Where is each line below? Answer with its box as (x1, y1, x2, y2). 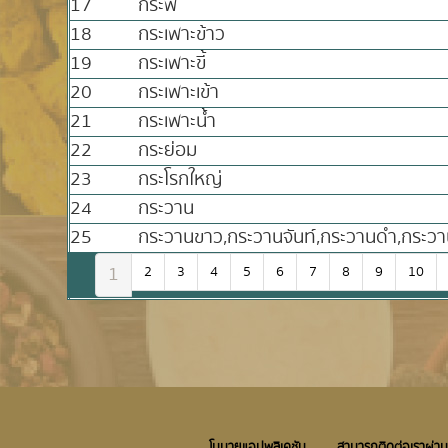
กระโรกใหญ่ (138, 166, 223, 193)
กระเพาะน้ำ (138, 108, 217, 135)
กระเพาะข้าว (138, 21, 226, 48)
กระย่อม (138, 137, 198, 164)
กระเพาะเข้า (138, 79, 220, 106)
